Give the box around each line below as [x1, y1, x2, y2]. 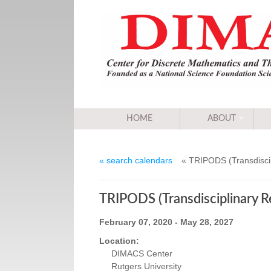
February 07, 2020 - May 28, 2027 [99, 217, 233, 227]
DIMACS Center [111, 249, 172, 259]
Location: [99, 236, 139, 246]
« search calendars [99, 155, 172, 166]
